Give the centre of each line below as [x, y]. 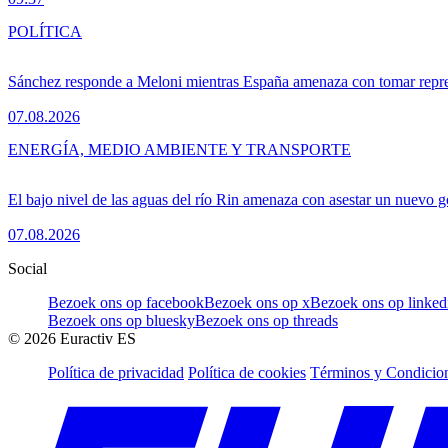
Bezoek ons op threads [266, 321]
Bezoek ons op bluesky [121, 321]
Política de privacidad [116, 373]
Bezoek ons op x [257, 303]
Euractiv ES [96, 339]
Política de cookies [247, 373]
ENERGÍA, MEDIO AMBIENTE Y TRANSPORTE [179, 150]
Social [27, 269]
